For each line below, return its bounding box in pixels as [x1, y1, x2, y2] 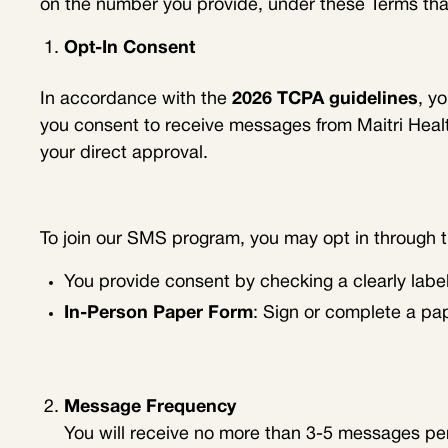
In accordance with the [40, 91, 232, 109]
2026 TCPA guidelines [232, 91, 418, 109]
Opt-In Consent [64, 40, 195, 58]
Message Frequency [64, 399, 236, 417]
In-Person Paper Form [64, 305, 253, 323]
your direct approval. [40, 145, 208, 163]
